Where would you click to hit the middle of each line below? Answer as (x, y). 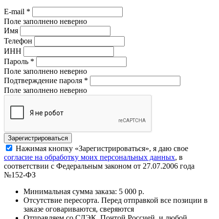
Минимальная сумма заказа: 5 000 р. (84, 191)
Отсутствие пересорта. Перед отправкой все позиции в (116, 200)
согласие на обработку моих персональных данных (89, 157)
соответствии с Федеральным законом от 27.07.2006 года (99, 166)
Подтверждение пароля (44, 80)
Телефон (18, 41)
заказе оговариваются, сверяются (79, 209)
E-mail (15, 11)
